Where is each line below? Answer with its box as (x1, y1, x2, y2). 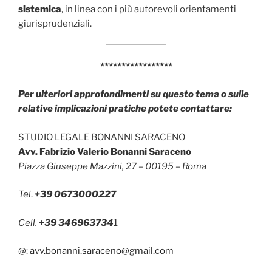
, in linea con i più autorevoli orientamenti (61, 3, 236, 15)
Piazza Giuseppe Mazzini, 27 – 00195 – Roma (18, 160, 206, 172)
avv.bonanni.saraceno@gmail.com (30, 245, 174, 257)
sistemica (18, 3, 61, 15)
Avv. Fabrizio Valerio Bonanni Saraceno (18, 146, 191, 157)
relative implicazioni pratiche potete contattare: (18, 103, 232, 115)
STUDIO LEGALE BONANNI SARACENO (18, 131, 185, 143)
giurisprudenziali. (18, 18, 92, 29)
